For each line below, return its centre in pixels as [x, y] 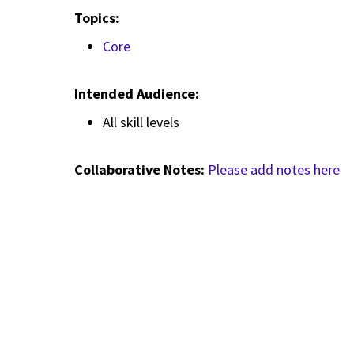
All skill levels [141, 122]
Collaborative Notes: [141, 170]
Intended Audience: [138, 94]
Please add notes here [274, 170]
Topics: [98, 18]
